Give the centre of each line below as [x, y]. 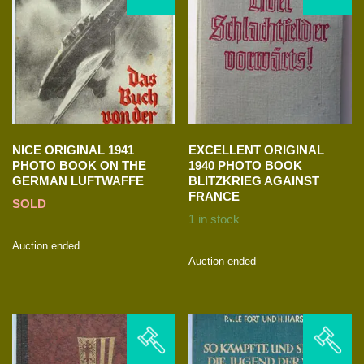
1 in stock [214, 219]
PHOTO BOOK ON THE [79, 165]
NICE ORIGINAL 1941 [73, 149]
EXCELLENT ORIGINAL [257, 149]
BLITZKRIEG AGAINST [254, 180]
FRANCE [214, 196]
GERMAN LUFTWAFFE [78, 180]
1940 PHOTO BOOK [246, 165]
